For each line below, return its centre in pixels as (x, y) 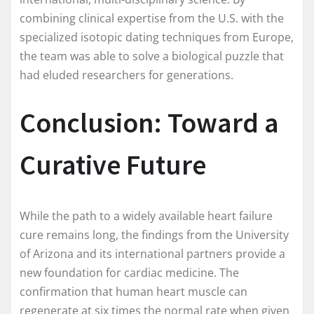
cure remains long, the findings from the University (154, 235)
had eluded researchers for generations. (127, 75)
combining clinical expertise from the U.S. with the (152, 19)
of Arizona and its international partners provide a (152, 254)
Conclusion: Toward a (149, 123)
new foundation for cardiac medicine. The (129, 273)
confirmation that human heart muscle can (134, 292)
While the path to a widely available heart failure (146, 216)
